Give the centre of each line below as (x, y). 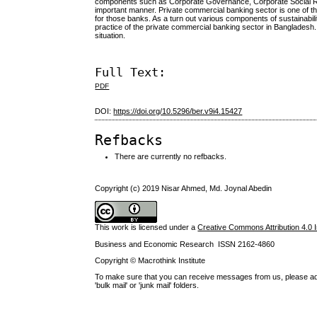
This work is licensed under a (146, 227)
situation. (110, 36)
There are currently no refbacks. (171, 157)
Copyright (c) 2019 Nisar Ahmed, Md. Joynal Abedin (184, 188)
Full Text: (131, 72)
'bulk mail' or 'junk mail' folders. (147, 285)
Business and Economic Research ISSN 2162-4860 (185, 244)
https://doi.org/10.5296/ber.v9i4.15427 (178, 111)
